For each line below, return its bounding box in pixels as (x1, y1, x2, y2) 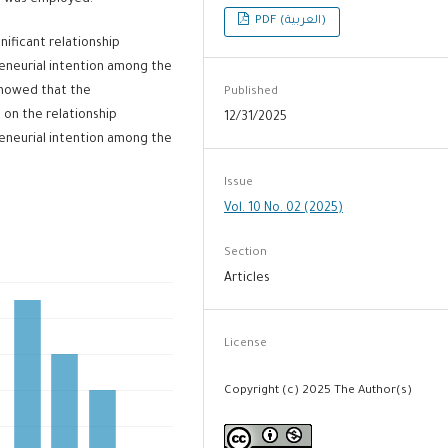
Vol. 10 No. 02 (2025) (224, 202, 344, 217)
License (224, 338, 268, 352)
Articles (224, 272, 271, 287)
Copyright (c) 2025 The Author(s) (224, 385, 413, 399)
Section (224, 247, 268, 261)
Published (224, 86, 279, 100)
